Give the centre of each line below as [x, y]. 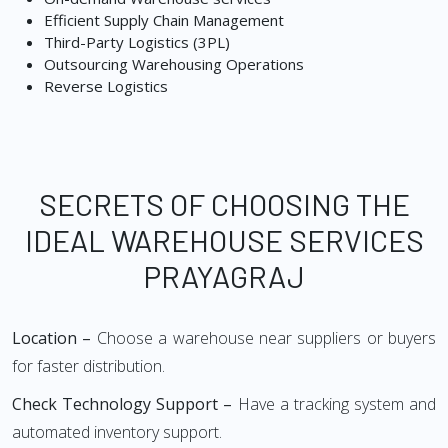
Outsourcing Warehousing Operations [174, 64]
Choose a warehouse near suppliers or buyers [263, 338]
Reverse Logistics [106, 86]
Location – [52, 338]
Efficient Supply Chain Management [164, 20]
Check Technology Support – [122, 404]
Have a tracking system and [334, 404]
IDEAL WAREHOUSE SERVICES [224, 240]
